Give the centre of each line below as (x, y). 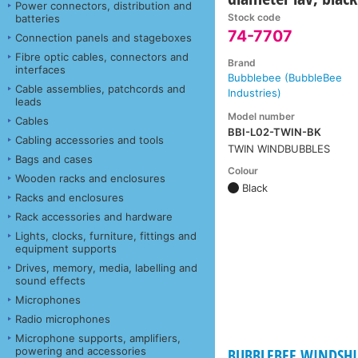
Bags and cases (54, 159)
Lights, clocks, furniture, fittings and (106, 235)
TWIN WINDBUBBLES (279, 149)
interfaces (40, 69)
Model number (262, 116)
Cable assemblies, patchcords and (100, 88)
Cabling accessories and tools (89, 139)
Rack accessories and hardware (94, 216)
